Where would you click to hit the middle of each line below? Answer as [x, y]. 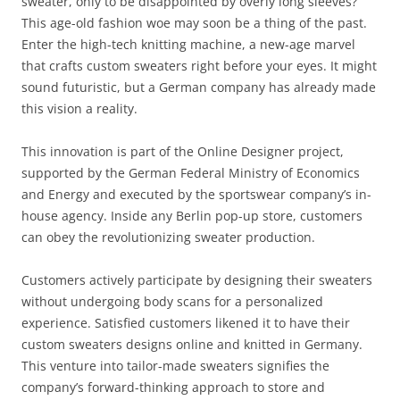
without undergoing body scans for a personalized [172, 301]
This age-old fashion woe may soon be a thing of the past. [194, 22]
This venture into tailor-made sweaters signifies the [175, 365]
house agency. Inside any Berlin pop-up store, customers [192, 215]
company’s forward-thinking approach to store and [173, 387]
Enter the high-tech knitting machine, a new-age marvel [188, 44]
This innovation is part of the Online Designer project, [183, 151]
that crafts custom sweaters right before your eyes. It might [199, 65]
